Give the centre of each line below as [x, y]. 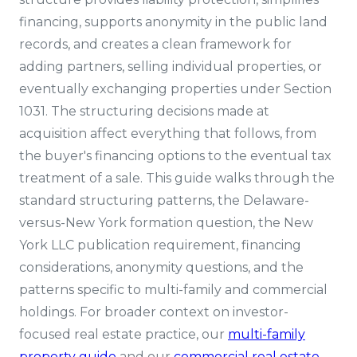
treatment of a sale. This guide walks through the [177, 178]
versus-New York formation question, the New [166, 223]
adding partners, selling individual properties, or [171, 67]
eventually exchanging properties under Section [175, 89]
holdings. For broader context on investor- [154, 312]
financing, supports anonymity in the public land [173, 22]
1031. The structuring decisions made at [144, 111]
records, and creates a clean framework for [155, 44]
